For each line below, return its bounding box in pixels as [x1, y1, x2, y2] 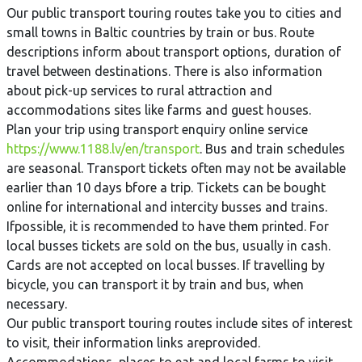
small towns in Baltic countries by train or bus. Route [6, 25, 314, 40]
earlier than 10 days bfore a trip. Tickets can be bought [6, 180, 326, 196]
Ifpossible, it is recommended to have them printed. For [6, 219, 329, 234]
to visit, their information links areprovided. [6, 335, 260, 351]
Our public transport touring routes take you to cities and [6, 6, 342, 21]
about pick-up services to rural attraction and [6, 83, 272, 99]
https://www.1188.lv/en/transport [6, 141, 200, 157]
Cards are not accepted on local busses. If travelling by [6, 258, 325, 273]
